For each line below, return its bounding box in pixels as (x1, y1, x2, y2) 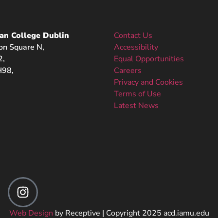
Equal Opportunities (114, 54, 184, 65)
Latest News (114, 100, 159, 111)
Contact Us (114, 30, 152, 41)
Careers (114, 65, 142, 76)
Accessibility (114, 42, 158, 53)
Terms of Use (114, 89, 161, 100)
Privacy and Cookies (114, 77, 183, 88)
